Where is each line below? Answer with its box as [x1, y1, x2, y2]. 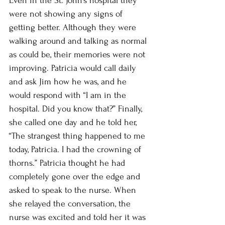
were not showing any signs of [9, 9, 125, 19]
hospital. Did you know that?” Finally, [9, 103, 145, 114]
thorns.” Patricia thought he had [9, 158, 128, 168]
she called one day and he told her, [9, 117, 139, 127]
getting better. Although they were [9, 22, 139, 32]
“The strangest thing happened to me [9, 131, 148, 141]
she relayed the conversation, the [9, 198, 133, 208]
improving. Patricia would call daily [9, 63, 139, 73]
